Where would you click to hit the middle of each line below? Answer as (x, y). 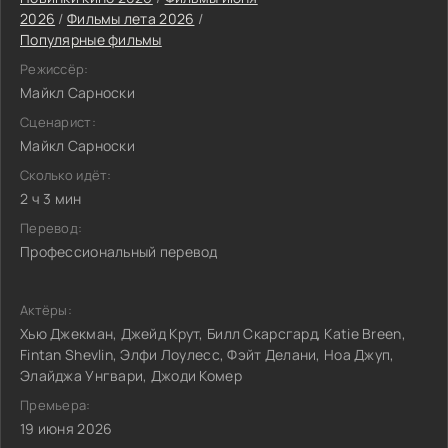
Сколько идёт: (66, 175)
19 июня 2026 (66, 428)
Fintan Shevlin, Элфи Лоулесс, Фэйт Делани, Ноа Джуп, (207, 354)
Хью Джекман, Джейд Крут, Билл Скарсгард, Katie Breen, (213, 333)
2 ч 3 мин (51, 198)
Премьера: (55, 405)
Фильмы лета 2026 (130, 18)
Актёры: (46, 310)
